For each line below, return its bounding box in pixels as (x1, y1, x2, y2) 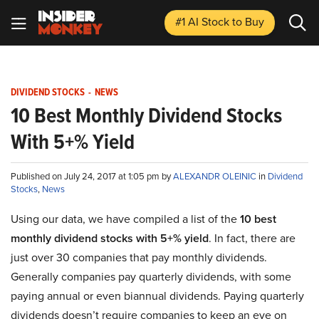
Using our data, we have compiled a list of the (11, 211, 240, 227)
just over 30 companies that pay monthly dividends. (11, 249, 267, 266)
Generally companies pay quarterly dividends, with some (11, 268, 291, 285)
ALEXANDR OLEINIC (173, 169, 258, 183)
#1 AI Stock (175, 14, 232, 30)
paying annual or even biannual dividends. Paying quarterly (11, 288, 304, 304)
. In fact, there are (209, 230, 296, 246)
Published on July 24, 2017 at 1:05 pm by (11, 169, 173, 183)
